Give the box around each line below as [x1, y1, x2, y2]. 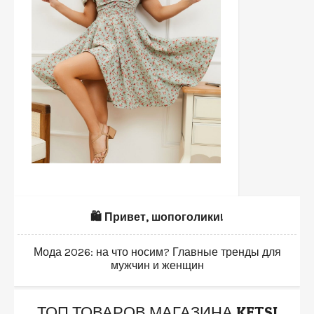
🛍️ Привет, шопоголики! [90, 210, 224, 224]
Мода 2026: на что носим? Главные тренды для [33, 245, 281, 259]
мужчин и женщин [110, 258, 204, 272]
